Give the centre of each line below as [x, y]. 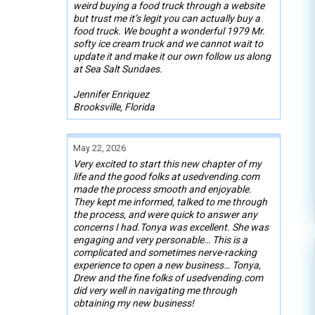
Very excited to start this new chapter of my [167, 163]
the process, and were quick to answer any [165, 214]
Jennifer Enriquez [111, 94]
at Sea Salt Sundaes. [118, 69]
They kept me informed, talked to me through [170, 201]
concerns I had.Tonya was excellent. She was [171, 227]
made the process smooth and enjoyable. [162, 189]
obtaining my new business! [134, 303]
